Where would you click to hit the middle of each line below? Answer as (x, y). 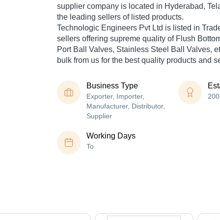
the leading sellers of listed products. (120, 17)
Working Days (111, 136)
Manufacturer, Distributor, (126, 106)
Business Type (112, 86)
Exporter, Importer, (115, 96)
